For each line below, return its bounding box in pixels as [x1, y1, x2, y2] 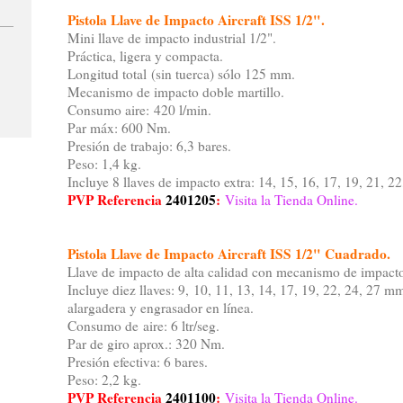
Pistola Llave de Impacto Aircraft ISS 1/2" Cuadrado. [67, 244, 390, 264]
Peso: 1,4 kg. [67, 155, 141, 174]
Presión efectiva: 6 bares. [67, 353, 208, 372]
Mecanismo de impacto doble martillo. [67, 83, 284, 102]
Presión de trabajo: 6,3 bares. [67, 137, 231, 156]
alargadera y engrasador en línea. [67, 299, 254, 318]
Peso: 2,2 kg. [67, 371, 141, 390]
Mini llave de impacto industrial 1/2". [67, 29, 276, 48]
